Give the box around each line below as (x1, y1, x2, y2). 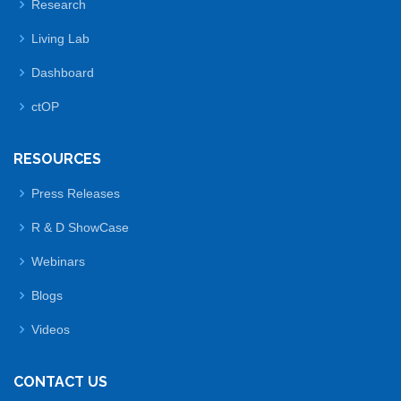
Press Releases (31, 185, 120, 200)
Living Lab (31, 30, 90, 46)
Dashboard (31, 64, 94, 80)
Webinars (31, 253, 85, 269)
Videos (31, 321, 70, 337)
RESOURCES (13, 149, 101, 167)
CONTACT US (13, 372, 107, 390)
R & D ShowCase (31, 219, 129, 235)
